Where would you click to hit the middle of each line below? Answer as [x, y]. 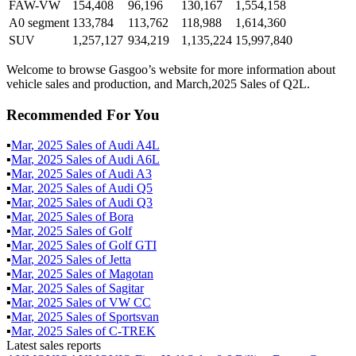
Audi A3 [130, 174]
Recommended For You [83, 114]
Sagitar [126, 288]
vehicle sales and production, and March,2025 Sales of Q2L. [158, 83]
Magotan [131, 274]
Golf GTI [133, 246]
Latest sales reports [54, 346]
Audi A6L [134, 160]
